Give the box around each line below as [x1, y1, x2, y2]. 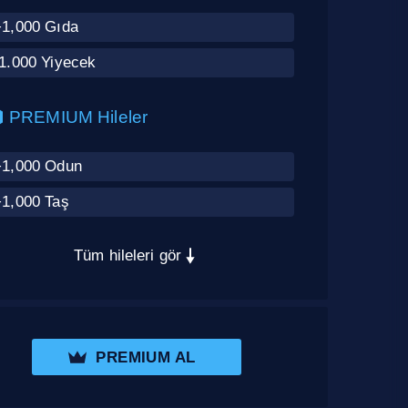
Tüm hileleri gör [74, 247, 181, 265]
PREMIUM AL [96, 347, 196, 366]
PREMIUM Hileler [9, 107, 148, 127]
